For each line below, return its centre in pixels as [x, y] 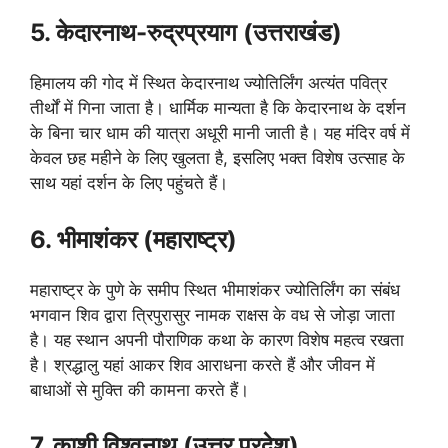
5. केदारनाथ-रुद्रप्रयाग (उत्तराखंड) [186, 33]
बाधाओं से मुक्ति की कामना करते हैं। [139, 389]
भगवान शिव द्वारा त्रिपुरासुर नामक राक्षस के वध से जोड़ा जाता [212, 314]
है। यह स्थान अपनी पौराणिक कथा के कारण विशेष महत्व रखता [217, 339]
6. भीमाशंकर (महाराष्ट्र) [133, 239]
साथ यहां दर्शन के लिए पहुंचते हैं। [129, 183]
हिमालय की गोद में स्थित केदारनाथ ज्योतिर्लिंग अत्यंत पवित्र [208, 83]
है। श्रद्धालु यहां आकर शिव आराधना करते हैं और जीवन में [202, 364]
